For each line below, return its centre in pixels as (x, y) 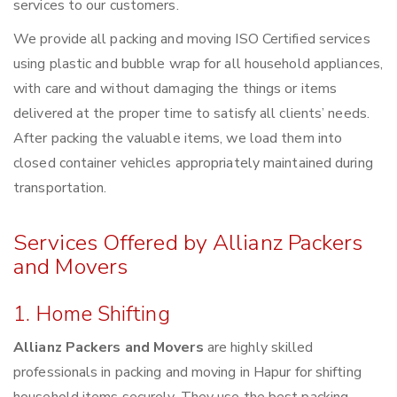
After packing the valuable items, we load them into (178, 139)
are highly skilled (258, 348)
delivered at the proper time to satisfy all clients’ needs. (191, 114)
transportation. (60, 188)
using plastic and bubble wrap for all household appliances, (198, 64)
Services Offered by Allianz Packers (188, 243)
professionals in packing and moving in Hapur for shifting (187, 373)
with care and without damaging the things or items (175, 89)
